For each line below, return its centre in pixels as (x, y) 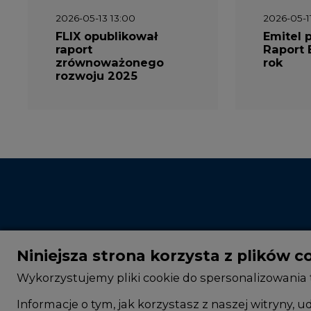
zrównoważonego (110, 63)
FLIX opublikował (107, 36)
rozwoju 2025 (96, 76)
